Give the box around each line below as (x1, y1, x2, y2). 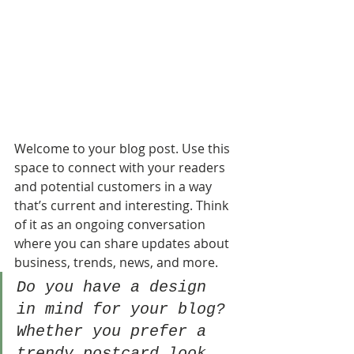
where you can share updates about (14, 235, 232, 253)
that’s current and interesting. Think (14, 197, 232, 215)
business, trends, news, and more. (14, 254, 221, 272)
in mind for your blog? (17, 300, 235, 319)
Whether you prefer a (17, 322, 216, 341)
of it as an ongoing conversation (14, 216, 209, 234)
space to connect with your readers (14, 159, 228, 177)
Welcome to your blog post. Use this (14, 140, 233, 158)
